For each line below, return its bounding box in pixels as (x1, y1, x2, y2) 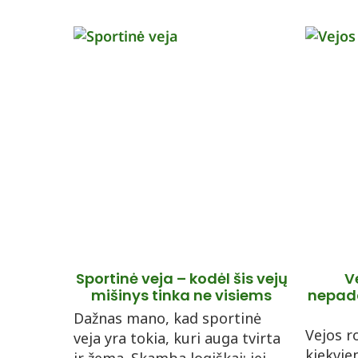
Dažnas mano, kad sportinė (74, 308, 261, 328)
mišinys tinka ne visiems (91, 285, 272, 305)
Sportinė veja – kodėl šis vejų (75, 268, 288, 288)
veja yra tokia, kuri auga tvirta (74, 328, 280, 348)
